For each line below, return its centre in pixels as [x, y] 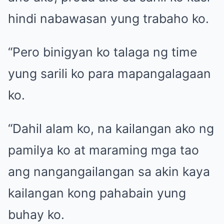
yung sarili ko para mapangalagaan [109, 73]
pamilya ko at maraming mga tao [103, 150]
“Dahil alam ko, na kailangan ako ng [111, 128]
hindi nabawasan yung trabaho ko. [108, 18]
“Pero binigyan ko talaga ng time [102, 52]
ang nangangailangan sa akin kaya [109, 171]
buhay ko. [36, 214]
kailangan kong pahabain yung [97, 193]
